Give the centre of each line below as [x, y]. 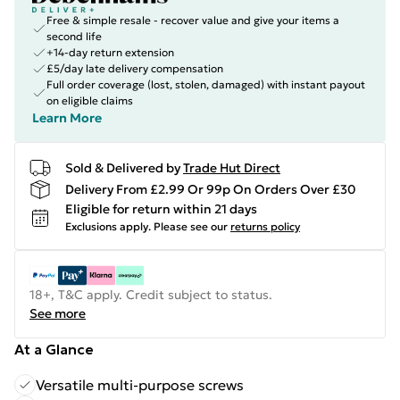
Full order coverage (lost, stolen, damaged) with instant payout [206, 84]
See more [58, 313]
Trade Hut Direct [232, 167]
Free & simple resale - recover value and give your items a [193, 20]
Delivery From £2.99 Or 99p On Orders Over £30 [211, 189]
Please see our [191, 226]
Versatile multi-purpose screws [140, 385]
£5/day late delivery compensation [135, 68]
